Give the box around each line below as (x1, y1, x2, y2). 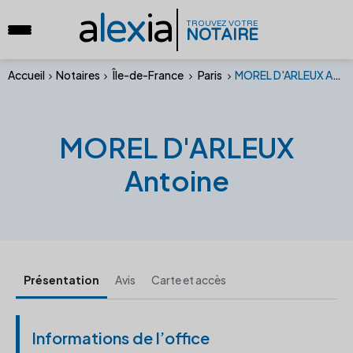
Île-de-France (111, 68, 185, 82)
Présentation (24, 273, 99, 287)
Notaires (56, 68, 100, 82)
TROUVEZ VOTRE (186, 18, 258, 28)
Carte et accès (151, 273, 226, 287)
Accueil (8, 68, 45, 82)
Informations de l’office (32, 328, 210, 347)
